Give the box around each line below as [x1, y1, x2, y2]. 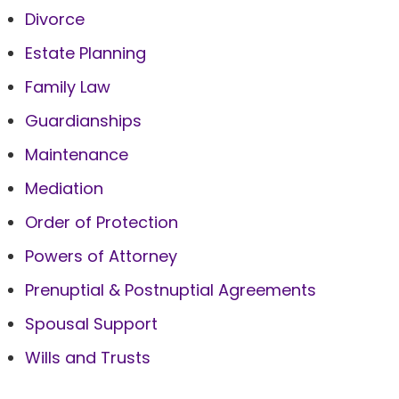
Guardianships [25, 110, 142, 132]
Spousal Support [25, 313, 158, 335]
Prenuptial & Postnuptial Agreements [25, 279, 316, 301]
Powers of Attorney [25, 245, 177, 267]
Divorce [25, 8, 85, 30]
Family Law [25, 76, 110, 98]
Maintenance [25, 143, 128, 166]
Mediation [25, 177, 103, 199]
